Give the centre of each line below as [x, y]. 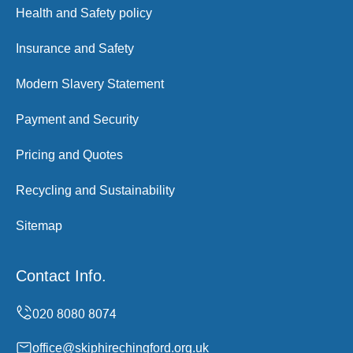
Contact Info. [61, 276]
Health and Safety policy [84, 13]
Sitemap [39, 226]
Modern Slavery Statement [90, 84]
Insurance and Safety [75, 49]
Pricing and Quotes [69, 155]
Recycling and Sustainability [95, 191]
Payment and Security [77, 120]
